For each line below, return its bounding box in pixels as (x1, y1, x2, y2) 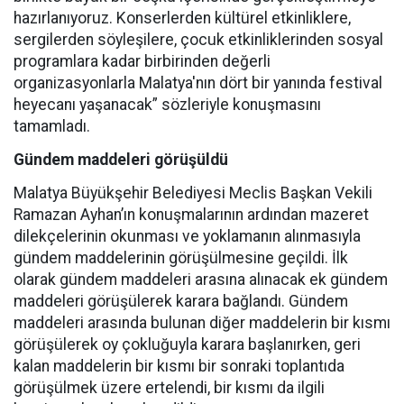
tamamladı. (14, 117, 90, 135)
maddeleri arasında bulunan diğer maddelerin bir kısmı (14, 314, 390, 332)
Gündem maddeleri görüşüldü (14, 151, 228, 169)
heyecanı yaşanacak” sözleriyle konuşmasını (14, 96, 321, 114)
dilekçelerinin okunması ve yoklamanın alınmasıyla (14, 227, 361, 245)
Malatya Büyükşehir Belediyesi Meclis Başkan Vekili (14, 184, 372, 202)
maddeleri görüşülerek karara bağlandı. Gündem (14, 292, 348, 310)
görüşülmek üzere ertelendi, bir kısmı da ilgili (14, 379, 325, 397)
